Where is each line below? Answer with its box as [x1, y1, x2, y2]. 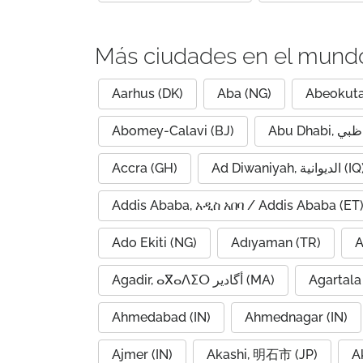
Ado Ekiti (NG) [112, 235, 197, 250]
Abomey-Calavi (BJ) [112, 123, 234, 139]
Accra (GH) [112, 160, 177, 176]
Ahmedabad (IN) [112, 310, 211, 325]
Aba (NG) [217, 86, 271, 101]
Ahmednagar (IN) [245, 310, 348, 325]
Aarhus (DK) [112, 86, 183, 101]
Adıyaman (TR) [231, 235, 321, 250]
